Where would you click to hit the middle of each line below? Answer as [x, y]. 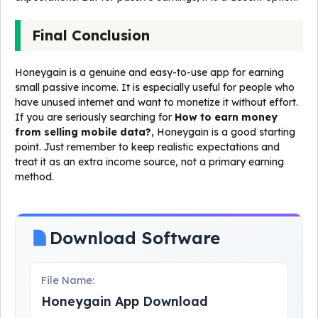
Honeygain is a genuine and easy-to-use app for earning [149, 73]
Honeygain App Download [125, 301]
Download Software [135, 238]
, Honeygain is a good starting [223, 132]
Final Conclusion [91, 35]
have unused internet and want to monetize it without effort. [157, 103]
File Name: [68, 281]
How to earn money [226, 117]
